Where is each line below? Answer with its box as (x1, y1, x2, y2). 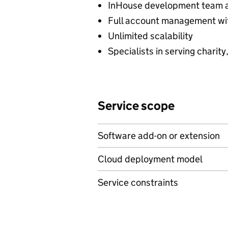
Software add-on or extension (98, 130, 220, 141)
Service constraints (98, 177, 178, 188)
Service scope (98, 98, 175, 113)
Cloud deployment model (98, 153, 203, 165)
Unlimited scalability (108, 30, 193, 42)
